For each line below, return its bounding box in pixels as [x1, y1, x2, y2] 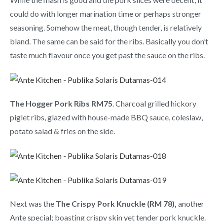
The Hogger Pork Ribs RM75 [10, 98, 112, 108]
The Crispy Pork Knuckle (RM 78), [56, 199, 177, 209]
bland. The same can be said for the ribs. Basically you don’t [10, 36, 208, 46]
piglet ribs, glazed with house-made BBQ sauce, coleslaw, [10, 112, 203, 122]
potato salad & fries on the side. [10, 126, 115, 136]
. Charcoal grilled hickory [112, 98, 196, 108]
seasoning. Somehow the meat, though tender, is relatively [10, 22, 202, 32]
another [177, 199, 204, 209]
